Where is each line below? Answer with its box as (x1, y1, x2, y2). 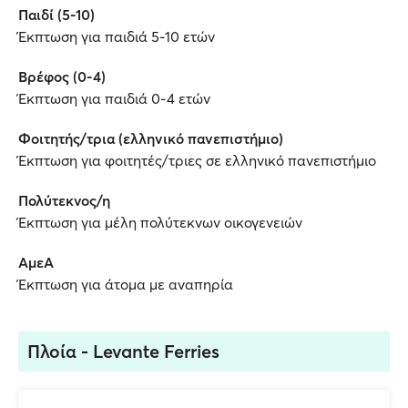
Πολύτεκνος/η (18, 191, 110, 209)
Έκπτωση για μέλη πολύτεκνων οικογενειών (18, 213, 302, 231)
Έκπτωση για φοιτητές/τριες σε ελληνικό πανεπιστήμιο (18, 151, 376, 169)
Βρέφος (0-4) (18, 67, 106, 86)
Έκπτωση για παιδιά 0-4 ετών (18, 89, 210, 107)
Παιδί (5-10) (18, 5, 95, 24)
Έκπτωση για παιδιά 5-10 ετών (18, 27, 215, 46)
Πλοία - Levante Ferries (27, 340, 219, 362)
